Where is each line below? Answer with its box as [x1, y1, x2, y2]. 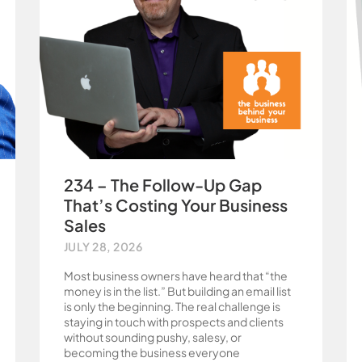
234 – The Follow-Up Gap [63, 175, 262, 195]
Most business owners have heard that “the [63, 268, 288, 283]
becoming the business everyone [63, 345, 240, 360]
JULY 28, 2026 [63, 239, 143, 254]
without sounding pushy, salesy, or [63, 330, 242, 344]
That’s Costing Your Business [63, 195, 288, 215]
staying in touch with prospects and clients [63, 314, 284, 329]
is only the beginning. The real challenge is [63, 299, 280, 314]
